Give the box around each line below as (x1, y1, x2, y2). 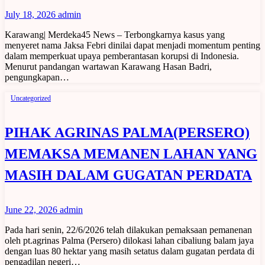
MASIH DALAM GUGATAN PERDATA (5, 167, 252, 183)
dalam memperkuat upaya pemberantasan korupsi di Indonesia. (5, 50, 239, 61)
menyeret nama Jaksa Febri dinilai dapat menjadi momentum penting (5, 40, 260, 50)
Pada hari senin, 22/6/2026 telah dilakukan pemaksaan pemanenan (5, 224, 252, 235)
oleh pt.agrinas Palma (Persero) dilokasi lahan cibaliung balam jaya (5, 235, 254, 245)
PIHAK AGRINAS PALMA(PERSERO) (5, 124, 250, 140)
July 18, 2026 (5, 9, 58, 20)
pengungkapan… (5, 72, 69, 82)
